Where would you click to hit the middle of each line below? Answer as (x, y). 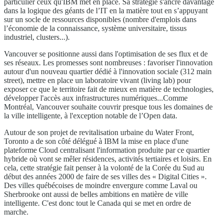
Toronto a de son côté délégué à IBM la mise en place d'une (96, 141)
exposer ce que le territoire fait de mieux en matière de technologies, (109, 89)
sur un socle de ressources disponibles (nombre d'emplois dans (100, 20)
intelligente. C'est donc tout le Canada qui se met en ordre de (97, 203)
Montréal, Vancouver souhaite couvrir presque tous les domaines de (108, 107)
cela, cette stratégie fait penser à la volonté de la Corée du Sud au (104, 168)
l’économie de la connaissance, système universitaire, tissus (95, 28)
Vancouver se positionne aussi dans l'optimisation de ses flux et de (106, 54)
